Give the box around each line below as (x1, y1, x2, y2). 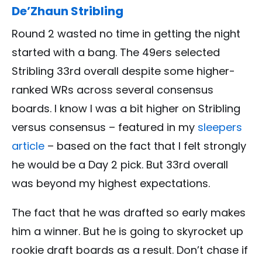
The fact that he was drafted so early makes (12, 205, 246, 220)
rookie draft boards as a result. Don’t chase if (12, 242, 248, 257)
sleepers (198, 119, 242, 135)
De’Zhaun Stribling (12, 2, 123, 19)
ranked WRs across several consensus (12, 82, 213, 97)
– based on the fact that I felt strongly (44, 138, 246, 153)
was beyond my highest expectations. (12, 175, 210, 191)
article (12, 138, 44, 153)
